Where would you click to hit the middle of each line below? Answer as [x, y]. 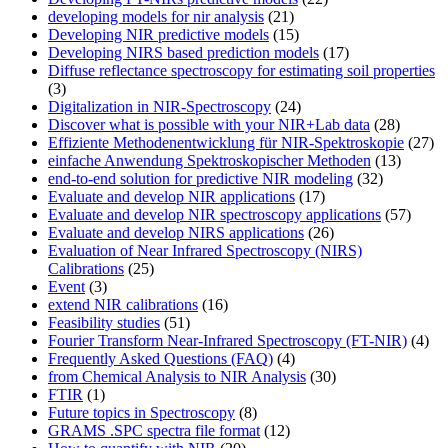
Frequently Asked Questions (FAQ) [160, 359]
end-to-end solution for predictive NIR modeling [200, 179]
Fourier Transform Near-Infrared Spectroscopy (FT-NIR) [227, 341]
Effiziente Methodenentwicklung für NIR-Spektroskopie [226, 143]
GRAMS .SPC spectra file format [154, 431]
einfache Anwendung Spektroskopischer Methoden [209, 161]
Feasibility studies [104, 323]
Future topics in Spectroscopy [141, 413]
